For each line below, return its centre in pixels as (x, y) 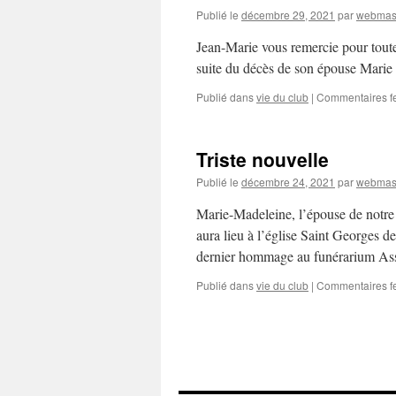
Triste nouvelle (263, 159)
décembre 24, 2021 (288, 182)
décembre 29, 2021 (288, 15)
